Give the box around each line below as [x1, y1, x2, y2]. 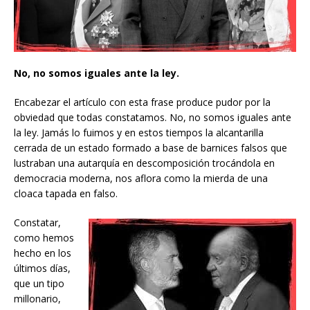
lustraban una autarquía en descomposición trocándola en [14, 156, 275, 170]
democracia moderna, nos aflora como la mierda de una [14, 172, 268, 185]
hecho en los [14, 246, 71, 260]
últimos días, [14, 262, 71, 275]
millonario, [14, 292, 61, 306]
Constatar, [14, 216, 61, 230]
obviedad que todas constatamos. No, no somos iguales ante [14, 111, 291, 125]
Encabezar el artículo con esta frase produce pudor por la [14, 95, 271, 109]
